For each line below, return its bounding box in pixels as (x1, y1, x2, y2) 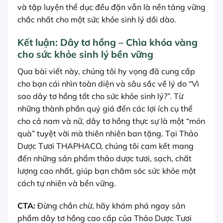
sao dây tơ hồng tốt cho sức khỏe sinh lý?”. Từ (17, 91, 183, 101)
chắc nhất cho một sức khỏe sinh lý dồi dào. (17, 14, 176, 25)
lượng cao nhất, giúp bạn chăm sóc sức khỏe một (17, 165, 196, 176)
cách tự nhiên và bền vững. (17, 178, 116, 188)
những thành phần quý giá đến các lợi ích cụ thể (17, 103, 193, 113)
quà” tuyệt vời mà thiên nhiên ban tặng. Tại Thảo (17, 128, 198, 138)
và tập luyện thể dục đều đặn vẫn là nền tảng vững (17, 2, 206, 12)
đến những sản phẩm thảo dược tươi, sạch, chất (17, 153, 192, 163)
